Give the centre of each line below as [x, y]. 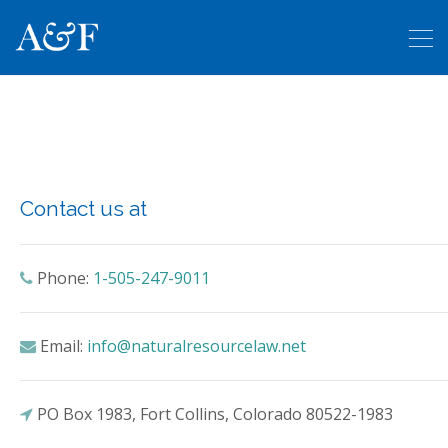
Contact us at [83, 208]
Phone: [63, 278]
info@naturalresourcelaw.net [196, 346]
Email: [61, 346]
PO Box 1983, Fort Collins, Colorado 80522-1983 [213, 414]
